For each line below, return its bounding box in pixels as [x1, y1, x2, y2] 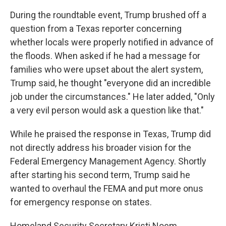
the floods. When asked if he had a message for [10, 50, 200, 61]
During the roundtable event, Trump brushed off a [10, 10, 206, 20]
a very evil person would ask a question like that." [10, 105, 204, 116]
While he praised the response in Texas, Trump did [10, 129, 211, 139]
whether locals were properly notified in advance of [10, 37, 214, 47]
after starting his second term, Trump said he [10, 169, 190, 180]
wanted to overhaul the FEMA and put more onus [10, 183, 203, 194]
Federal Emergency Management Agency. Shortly [10, 156, 206, 166]
